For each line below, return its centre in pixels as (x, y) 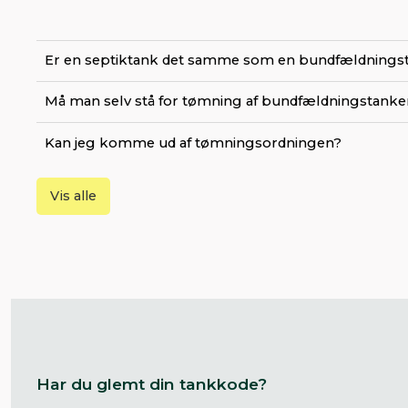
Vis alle (73, 196)
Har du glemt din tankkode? (151, 384)
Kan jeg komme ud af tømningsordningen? (194, 143)
